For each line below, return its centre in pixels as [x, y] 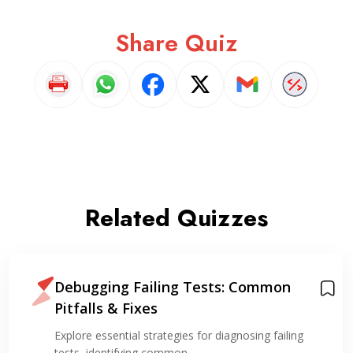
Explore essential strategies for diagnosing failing [178, 335]
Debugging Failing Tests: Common [172, 287]
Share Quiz [176, 43]
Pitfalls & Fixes [106, 308]
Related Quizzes [176, 218]
